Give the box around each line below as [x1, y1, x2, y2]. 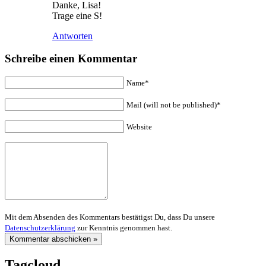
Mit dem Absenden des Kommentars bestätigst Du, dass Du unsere [5, 213, 215, 222]
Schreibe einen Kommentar [5, 52, 137, 65]
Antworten [52, 30, 93, 41]
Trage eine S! [52, 10, 102, 21]
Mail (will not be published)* [126, 100, 221, 110]
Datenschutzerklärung [5, 223, 75, 233]
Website [126, 122, 152, 132]
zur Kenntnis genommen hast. [75, 223, 172, 233]
